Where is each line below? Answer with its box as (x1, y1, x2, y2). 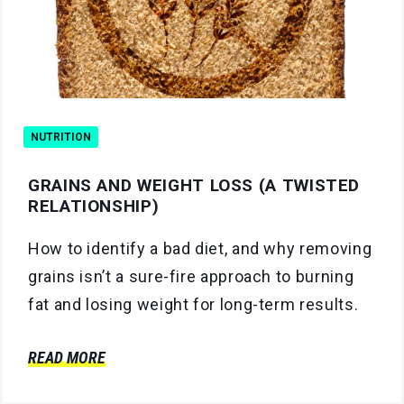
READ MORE (28, 347, 106, 367)
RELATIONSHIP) (28, 195, 160, 216)
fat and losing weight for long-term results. (28, 294, 359, 314)
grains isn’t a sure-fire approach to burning (28, 266, 354, 286)
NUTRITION (31, 130, 91, 143)
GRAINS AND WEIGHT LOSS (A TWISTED (28, 174, 361, 196)
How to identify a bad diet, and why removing (28, 238, 372, 258)
